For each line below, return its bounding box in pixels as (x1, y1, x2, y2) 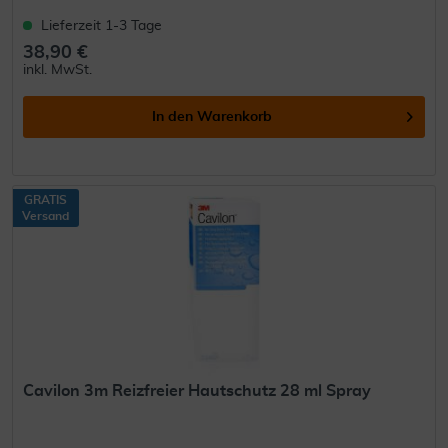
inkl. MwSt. (23, 63, 93, 78)
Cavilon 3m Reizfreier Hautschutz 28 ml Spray (23, 383, 372, 400)
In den (152, 110, 194, 125)
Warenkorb (197, 110, 273, 125)
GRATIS (24, 194, 68, 207)
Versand (22, 210, 70, 223)
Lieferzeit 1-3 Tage (41, 19, 163, 34)
